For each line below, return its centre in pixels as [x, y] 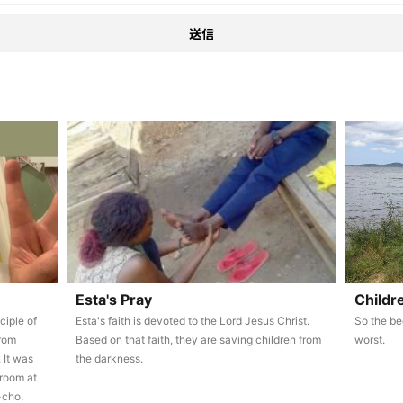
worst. [369, 340]
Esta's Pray [113, 300]
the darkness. [109, 358]
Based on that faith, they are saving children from [198, 340]
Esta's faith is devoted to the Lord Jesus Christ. [192, 321]
